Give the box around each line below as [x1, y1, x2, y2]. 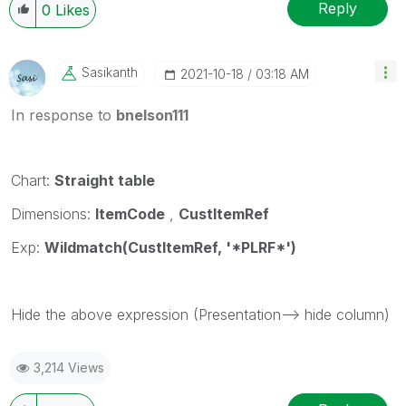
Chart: [11, 170, 54, 189]
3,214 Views [34, 359, 104, 375]
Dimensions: [11, 204, 95, 223]
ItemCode [95, 204, 165, 223]
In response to [11, 105, 116, 124]
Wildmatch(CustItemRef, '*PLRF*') [44, 237, 296, 256]
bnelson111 [116, 105, 188, 124]
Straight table [54, 170, 155, 189]
